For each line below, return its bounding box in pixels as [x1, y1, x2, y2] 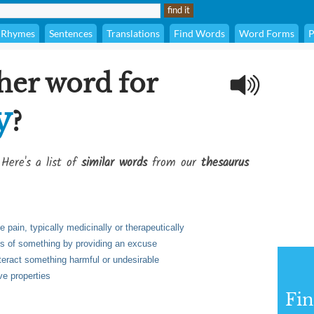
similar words [81, 153, 147, 172]
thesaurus [201, 153, 249, 172]
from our [147, 153, 201, 172]
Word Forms [239, 27, 294, 39]
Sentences [49, 27, 93, 39]
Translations [107, 27, 160, 39]
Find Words [174, 27, 225, 39]
